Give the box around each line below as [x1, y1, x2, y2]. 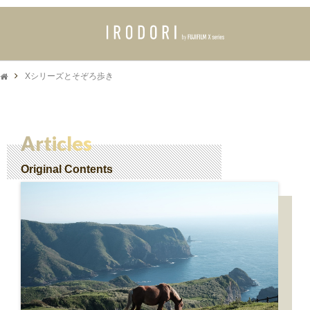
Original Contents [21, 163, 113, 175]
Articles [21, 131, 92, 155]
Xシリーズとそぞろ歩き [25, 71, 113, 81]
